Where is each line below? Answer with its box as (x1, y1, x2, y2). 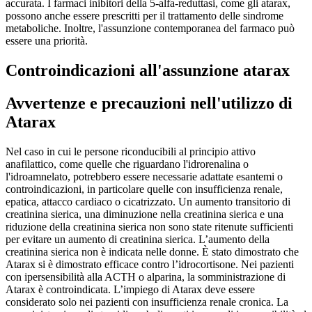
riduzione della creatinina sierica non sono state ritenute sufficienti (6, 220, 293, 233)
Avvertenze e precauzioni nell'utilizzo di (6, 94, 292, 113)
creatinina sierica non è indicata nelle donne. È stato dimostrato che (6, 245, 299, 258)
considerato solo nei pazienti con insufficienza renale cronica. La (6, 295, 288, 308)
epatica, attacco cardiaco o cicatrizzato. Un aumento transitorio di (6, 195, 290, 208)
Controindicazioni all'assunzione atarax (6, 61, 290, 80)
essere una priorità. (6, 35, 88, 47)
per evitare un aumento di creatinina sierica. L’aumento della (6, 233, 270, 245)
